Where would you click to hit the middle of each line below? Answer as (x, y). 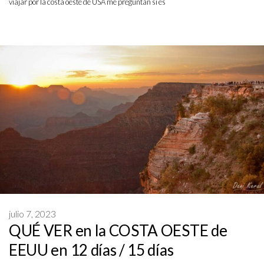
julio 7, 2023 (32, 214)
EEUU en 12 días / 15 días (91, 250)
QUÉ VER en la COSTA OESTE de (118, 231)
